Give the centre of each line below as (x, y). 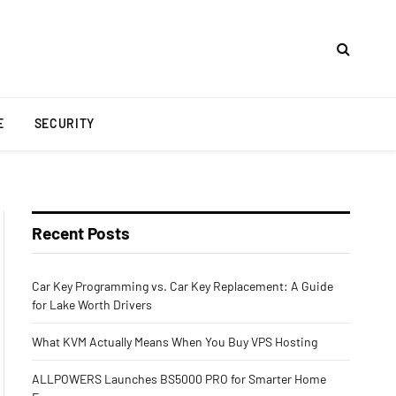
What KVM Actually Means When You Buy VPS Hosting (174, 342)
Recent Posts (80, 233)
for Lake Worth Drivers (91, 305)
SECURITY (65, 123)
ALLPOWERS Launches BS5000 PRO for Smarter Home (179, 379)
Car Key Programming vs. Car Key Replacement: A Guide (182, 286)
